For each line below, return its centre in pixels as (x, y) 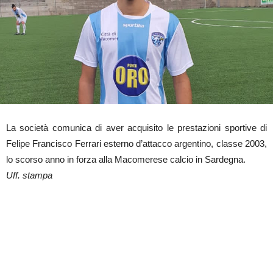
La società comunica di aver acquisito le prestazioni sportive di (136, 127)
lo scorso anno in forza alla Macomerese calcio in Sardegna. (126, 159)
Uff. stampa (29, 175)
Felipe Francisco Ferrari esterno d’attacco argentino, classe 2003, (136, 143)
